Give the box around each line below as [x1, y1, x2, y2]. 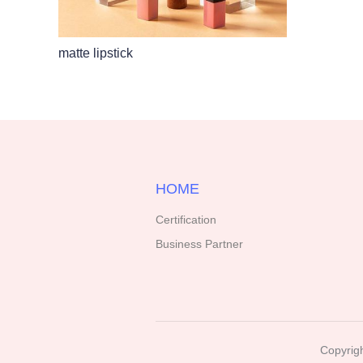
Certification [156, 213, 216, 227]
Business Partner [156, 237, 243, 251]
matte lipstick [58, 46, 133, 61]
